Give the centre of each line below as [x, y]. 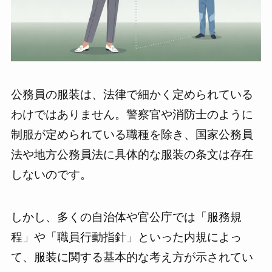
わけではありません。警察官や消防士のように [132, 114]
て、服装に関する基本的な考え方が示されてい [132, 257]
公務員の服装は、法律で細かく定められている [132, 94]
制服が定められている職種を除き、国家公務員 [132, 134]
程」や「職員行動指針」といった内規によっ [126, 237]
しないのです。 [51, 174]
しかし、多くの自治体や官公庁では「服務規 [126, 217]
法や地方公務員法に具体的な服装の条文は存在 [132, 154]
